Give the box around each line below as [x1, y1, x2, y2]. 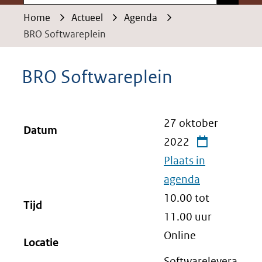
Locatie [23, 236, 58, 249]
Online [164, 229, 196, 242]
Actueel [71, 11, 103, 24]
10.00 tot [164, 191, 209, 205]
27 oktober [164, 116, 218, 130]
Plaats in [164, 154, 205, 167]
